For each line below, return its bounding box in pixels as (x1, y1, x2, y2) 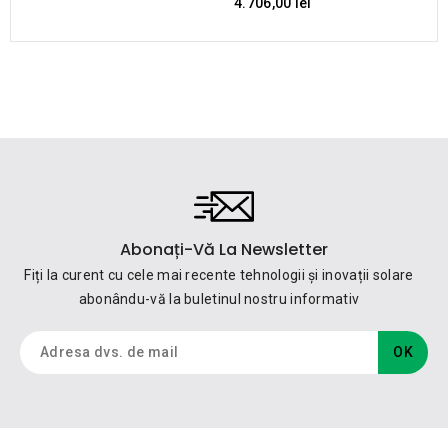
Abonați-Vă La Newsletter (120, 237, 328, 261)
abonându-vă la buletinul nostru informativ (78, 290, 360, 307)
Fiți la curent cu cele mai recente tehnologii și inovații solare (24, 266, 414, 283)
